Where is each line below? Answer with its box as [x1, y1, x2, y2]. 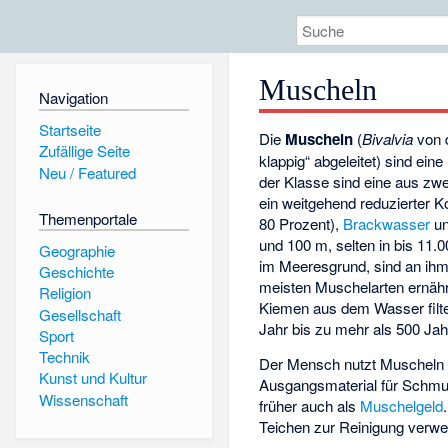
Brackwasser [343, 213, 431, 235]
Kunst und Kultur [38, 367, 147, 389]
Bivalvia [362, 128, 414, 150]
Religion [38, 282, 91, 304]
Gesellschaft [38, 303, 121, 325]
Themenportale [38, 207, 137, 229]
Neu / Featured [38, 161, 136, 183]
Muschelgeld [360, 395, 444, 417]
